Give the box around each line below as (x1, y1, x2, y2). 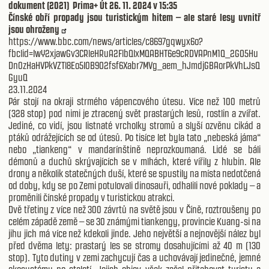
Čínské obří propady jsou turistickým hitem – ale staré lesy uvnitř (8, 11, 261, 23)
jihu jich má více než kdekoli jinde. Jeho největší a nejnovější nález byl (8, 227, 261, 240)
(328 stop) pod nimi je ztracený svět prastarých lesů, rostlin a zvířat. (8, 107, 261, 119)
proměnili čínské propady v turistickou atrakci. (8, 191, 175, 204)
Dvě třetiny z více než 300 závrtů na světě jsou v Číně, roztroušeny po (8, 203, 261, 216)
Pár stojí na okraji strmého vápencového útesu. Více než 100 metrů (8, 95, 261, 107)
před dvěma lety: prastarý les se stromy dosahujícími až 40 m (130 (8, 239, 261, 252)
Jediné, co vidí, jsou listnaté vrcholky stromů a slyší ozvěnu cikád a (8, 119, 261, 131)
